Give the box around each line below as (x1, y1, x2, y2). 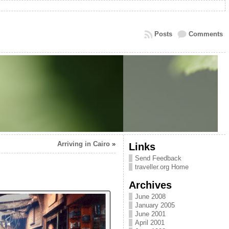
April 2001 (134, 219, 165, 226)
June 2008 (134, 193, 166, 200)
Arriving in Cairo (57, 140, 110, 148)
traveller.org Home (134, 163, 189, 171)
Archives (128, 179, 172, 191)
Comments (188, 30, 223, 38)
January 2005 (134, 201, 175, 209)
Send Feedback (134, 154, 181, 162)
